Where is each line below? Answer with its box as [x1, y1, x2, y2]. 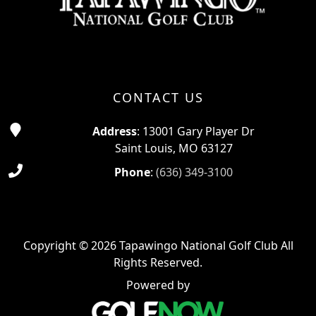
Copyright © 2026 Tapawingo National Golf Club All [23, 238, 293, 254]
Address [92, 123, 137, 140]
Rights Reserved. [114, 255, 202, 271]
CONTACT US [112, 89, 204, 107]
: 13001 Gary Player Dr [137, 123, 255, 140]
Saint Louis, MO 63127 [114, 140, 233, 157]
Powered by [126, 277, 190, 293]
